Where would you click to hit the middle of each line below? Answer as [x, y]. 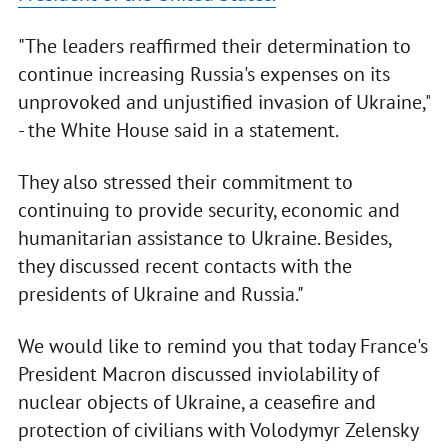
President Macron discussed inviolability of [198, 374]
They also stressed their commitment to [185, 182]
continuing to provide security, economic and [208, 210]
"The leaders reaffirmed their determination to [214, 46]
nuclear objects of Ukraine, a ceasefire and [196, 402]
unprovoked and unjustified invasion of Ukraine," [223, 102]
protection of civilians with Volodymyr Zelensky [217, 430]
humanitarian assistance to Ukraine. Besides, [204, 238]
